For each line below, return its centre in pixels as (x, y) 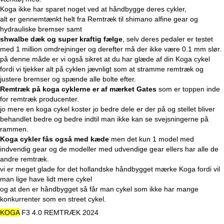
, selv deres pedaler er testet (168, 39)
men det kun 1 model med (151, 139)
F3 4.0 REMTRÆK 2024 (59, 213)
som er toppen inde (188, 89)
